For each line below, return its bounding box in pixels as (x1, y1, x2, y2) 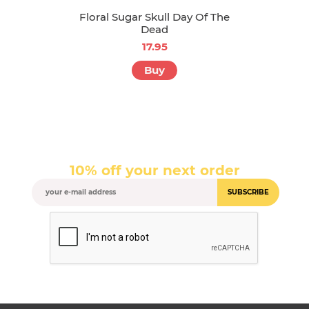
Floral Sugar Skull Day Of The (79, 10, 230, 23)
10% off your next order (69, 161, 240, 179)
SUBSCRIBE (228, 187, 269, 197)
